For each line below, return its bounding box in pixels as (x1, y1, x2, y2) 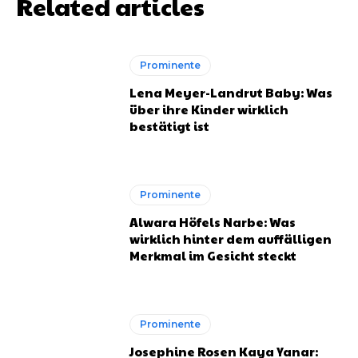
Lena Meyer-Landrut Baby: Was (129, 83, 333, 101)
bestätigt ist (129, 117, 210, 134)
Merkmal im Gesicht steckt (129, 246, 297, 264)
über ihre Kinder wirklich (129, 100, 289, 117)
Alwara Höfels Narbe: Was (129, 213, 296, 230)
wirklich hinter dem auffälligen (129, 229, 332, 247)
